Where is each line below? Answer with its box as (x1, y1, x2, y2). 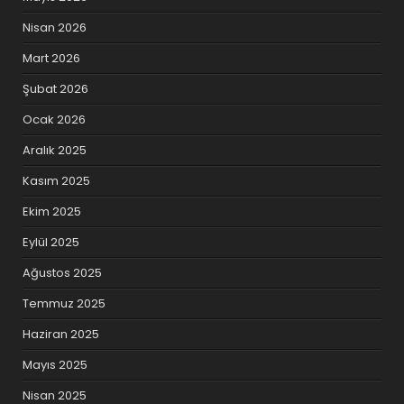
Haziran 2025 (23, 326, 100, 344)
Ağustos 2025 (23, 264, 103, 282)
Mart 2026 (23, 50, 81, 68)
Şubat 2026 (23, 80, 89, 98)
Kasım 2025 (23, 172, 91, 190)
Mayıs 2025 (23, 356, 88, 374)
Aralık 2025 (23, 142, 87, 160)
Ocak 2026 (23, 111, 87, 129)
